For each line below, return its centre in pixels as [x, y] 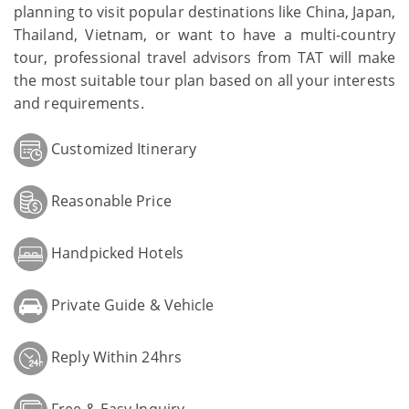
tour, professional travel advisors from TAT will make [204, 58]
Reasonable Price [111, 201]
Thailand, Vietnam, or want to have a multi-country [204, 35]
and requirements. [79, 104]
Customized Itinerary [124, 149]
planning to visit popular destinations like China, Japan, [204, 12]
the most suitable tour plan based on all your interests [204, 81]
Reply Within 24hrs [116, 357]
